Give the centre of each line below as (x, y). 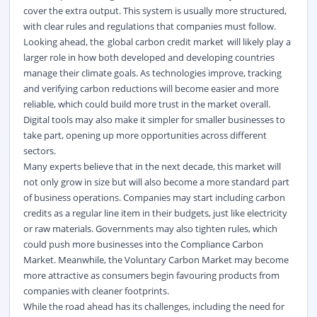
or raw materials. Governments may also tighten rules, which (150, 228)
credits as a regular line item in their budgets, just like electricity (155, 213)
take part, (44, 135)
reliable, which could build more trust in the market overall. (146, 104)
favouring (196, 275)
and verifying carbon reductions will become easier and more (151, 88)
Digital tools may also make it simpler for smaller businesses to (154, 119)
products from (248, 275)
